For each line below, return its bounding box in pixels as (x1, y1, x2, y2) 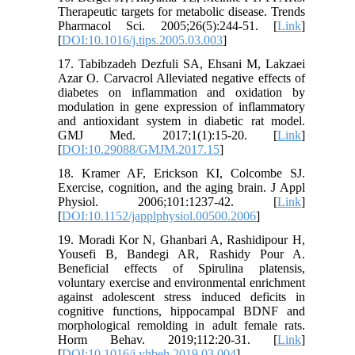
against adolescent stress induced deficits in (58, 289, 305, 303)
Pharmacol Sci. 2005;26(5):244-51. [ (58, 18, 277, 32)
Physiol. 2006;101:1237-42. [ (58, 194, 277, 208)
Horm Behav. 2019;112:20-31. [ (58, 332, 277, 346)
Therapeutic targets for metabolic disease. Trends (58, 4, 305, 18)
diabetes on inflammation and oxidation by (58, 85, 305, 99)
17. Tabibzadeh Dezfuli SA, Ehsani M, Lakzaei (58, 56, 305, 71)
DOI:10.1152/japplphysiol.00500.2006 (62, 208, 257, 223)
